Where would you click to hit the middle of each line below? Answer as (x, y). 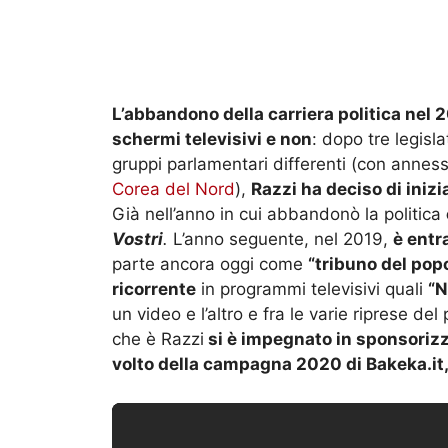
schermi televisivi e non (212, 139)
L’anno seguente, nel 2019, (283, 239)
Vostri (137, 239)
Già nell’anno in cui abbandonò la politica (279, 214)
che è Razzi (158, 339)
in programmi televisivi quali (312, 289)
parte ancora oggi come (210, 264)
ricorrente (154, 289)
